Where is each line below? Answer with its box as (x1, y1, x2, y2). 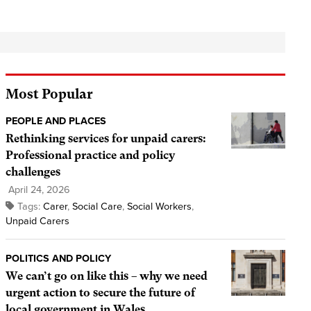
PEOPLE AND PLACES (5, 115, 106, 128)
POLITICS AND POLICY (5, 253, 111, 265)
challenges (5, 165, 60, 179)
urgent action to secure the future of (5, 286, 195, 300)
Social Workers (126, 201, 192, 213)
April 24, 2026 (5, 184, 70, 196)
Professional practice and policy (5, 149, 175, 162)
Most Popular (5, 86, 93, 103)
